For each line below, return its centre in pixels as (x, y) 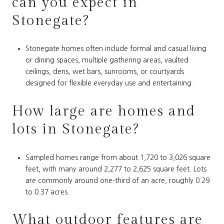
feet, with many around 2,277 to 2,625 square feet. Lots (116, 169)
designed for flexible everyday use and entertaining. (109, 83)
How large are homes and (104, 111)
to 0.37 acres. (47, 192)
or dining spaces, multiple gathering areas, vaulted (107, 60)
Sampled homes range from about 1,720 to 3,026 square (118, 157)
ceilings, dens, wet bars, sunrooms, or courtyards (104, 72)
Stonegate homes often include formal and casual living (116, 49)
